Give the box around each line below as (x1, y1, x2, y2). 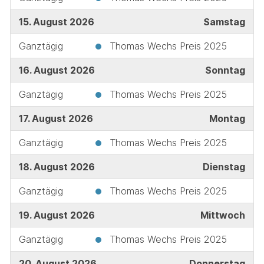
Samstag (203, 15, 245, 28)
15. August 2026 (18, 15, 94, 28)
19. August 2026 (18, 209, 95, 221)
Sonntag (204, 64, 245, 76)
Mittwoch (200, 209, 245, 221)
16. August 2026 (18, 64, 95, 76)
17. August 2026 (18, 112, 93, 124)
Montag (209, 112, 245, 124)
